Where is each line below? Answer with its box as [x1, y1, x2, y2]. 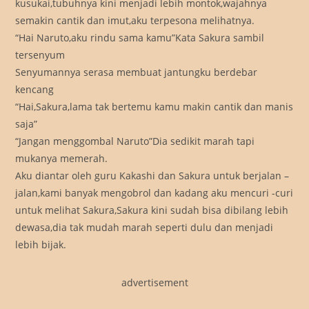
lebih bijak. [15, 238, 67, 252]
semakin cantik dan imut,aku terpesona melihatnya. [15, 14, 255, 28]
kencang [15, 83, 54, 97]
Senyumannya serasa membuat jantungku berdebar [15, 66, 258, 79]
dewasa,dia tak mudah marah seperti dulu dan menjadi [15, 221, 274, 235]
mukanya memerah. [15, 152, 108, 166]
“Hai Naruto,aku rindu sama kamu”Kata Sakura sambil [15, 31, 265, 45]
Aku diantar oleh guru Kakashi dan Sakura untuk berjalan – [15, 169, 290, 183]
